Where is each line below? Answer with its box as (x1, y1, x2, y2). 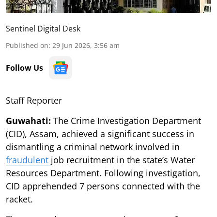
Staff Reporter (6, 94, 62, 106)
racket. (6, 193, 33, 205)
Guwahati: (6, 114, 51, 126)
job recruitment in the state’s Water (51, 154, 195, 166)
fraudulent (6, 154, 51, 166)
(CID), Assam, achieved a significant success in (6, 127, 194, 139)
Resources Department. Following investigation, (6, 167, 201, 179)
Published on (6, 40, 48, 50)
